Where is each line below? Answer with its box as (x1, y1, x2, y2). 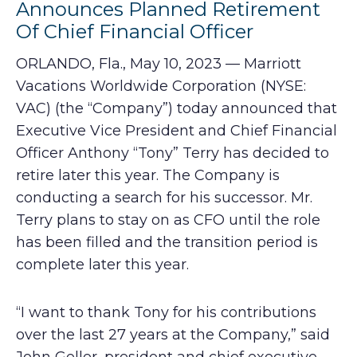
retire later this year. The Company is (16, 167, 280, 184)
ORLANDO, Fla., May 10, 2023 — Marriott (16, 55, 301, 73)
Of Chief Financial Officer (16, 20, 253, 43)
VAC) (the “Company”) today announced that (16, 100, 337, 117)
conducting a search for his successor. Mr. (16, 189, 312, 206)
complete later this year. (16, 256, 189, 273)
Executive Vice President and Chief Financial (16, 122, 337, 139)
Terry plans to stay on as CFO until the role (16, 211, 320, 229)
